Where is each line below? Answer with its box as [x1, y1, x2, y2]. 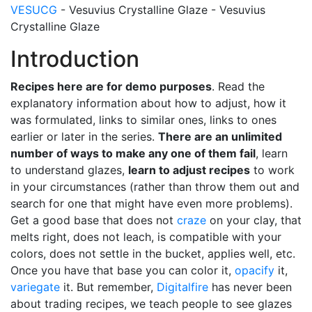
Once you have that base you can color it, [10, 263, 235, 277]
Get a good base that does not [10, 213, 177, 227]
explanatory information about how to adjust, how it [10, 96, 286, 110]
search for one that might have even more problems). [10, 196, 292, 210]
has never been [208, 280, 292, 294]
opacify [235, 263, 274, 277]
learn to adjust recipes [128, 163, 250, 177]
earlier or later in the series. [10, 130, 158, 143]
